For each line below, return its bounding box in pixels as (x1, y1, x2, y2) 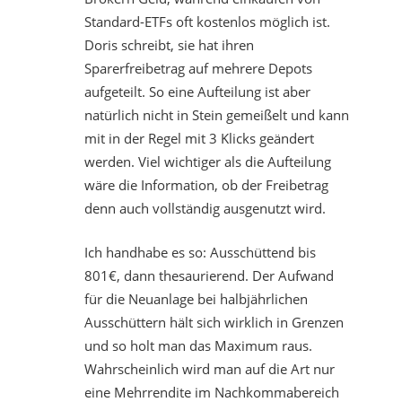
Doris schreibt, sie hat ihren (83, 36, 254, 55)
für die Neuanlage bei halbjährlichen (83, 289, 308, 308)
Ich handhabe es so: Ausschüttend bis (83, 242, 316, 261)
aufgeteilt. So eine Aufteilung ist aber (83, 83, 310, 101)
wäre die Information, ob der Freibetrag (83, 176, 328, 195)
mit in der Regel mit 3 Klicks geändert (83, 129, 314, 148)
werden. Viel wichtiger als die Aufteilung (83, 153, 331, 171)
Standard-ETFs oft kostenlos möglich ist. (83, 13, 330, 31)
